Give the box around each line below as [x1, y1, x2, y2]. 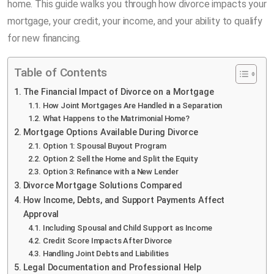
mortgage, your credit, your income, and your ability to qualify [7, 15, 262, 27]
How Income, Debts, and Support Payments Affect [23, 194, 225, 206]
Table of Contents [14, 65, 108, 80]
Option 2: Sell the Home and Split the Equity [42, 154, 198, 163]
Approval [23, 209, 59, 220]
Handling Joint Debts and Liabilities [42, 248, 169, 258]
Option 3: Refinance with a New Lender [42, 166, 179, 176]
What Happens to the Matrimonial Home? [42, 113, 190, 123]
